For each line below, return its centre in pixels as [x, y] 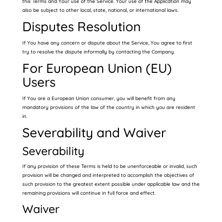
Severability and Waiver [94, 133]
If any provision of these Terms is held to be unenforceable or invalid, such [110, 166]
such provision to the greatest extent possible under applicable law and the [111, 184]
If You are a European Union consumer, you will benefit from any [99, 98]
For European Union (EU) [97, 68]
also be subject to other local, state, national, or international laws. [100, 10]
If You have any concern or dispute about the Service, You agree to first [107, 43]
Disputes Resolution [81, 27]
